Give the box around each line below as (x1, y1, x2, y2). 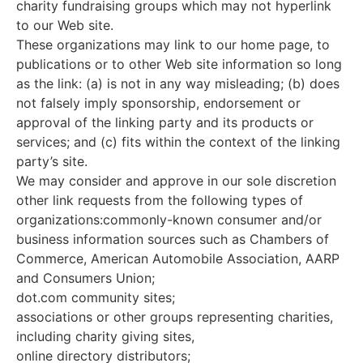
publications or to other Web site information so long (16, 55, 342, 72)
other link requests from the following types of (16, 191, 303, 208)
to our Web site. (16, 16, 113, 33)
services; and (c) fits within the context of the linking (16, 133, 340, 150)
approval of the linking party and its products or (16, 113, 314, 130)
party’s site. (16, 152, 88, 169)
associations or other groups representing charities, (16, 308, 333, 325)
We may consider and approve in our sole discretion (16, 172, 336, 189)
